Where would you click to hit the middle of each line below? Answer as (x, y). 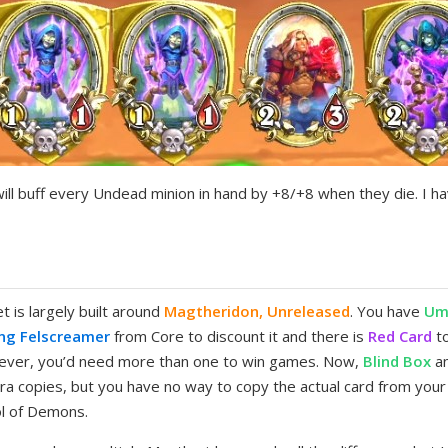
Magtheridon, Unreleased (257, 310)
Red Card (400, 335)
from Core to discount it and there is (239, 335)
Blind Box (397, 360)
